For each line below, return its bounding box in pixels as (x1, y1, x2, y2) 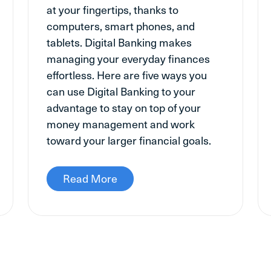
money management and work (47, 115, 195, 132)
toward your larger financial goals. (47, 131, 211, 148)
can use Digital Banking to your (47, 82, 195, 99)
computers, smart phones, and (47, 17, 195, 34)
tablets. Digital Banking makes (47, 33, 192, 50)
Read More (63, 169, 117, 186)
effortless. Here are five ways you (47, 66, 207, 83)
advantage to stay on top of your (47, 99, 201, 116)
